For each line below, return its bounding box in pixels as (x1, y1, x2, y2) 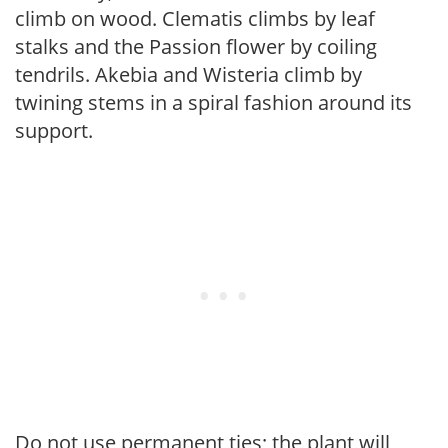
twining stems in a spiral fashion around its (15, 88, 412, 116)
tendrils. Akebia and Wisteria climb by (15, 60, 362, 88)
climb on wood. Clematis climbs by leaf (15, 4, 375, 32)
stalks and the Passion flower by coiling (15, 32, 377, 60)
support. (15, 116, 93, 144)
